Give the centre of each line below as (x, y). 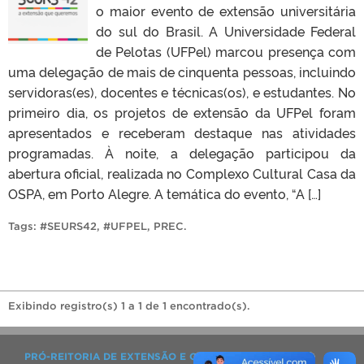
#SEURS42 (68, 226)
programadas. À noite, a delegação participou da (182, 153)
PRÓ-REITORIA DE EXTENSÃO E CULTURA (131, 356)
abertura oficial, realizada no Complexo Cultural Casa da (182, 173)
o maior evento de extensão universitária (226, 11)
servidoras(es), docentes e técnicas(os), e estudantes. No (182, 92)
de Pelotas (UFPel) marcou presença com (226, 51)
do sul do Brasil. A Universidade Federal (226, 31)
